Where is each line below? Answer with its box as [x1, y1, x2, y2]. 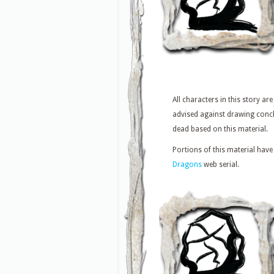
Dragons [172, 160, 202, 169]
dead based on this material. [172, 125, 268, 134]
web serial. [202, 160, 239, 169]
